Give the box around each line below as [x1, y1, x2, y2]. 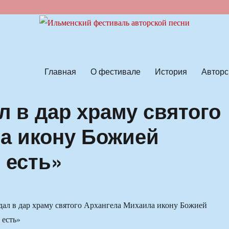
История [154, 65, 187, 77]
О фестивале [90, 65, 141, 77]
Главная [44, 65, 76, 77]
